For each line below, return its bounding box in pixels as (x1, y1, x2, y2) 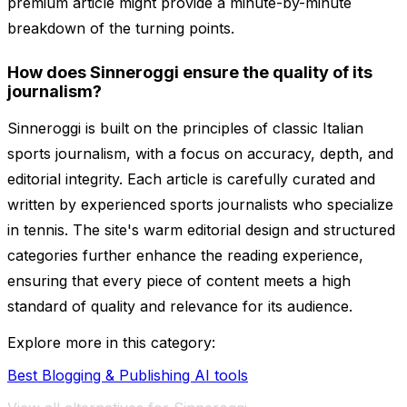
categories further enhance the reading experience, (7, 246, 363, 265)
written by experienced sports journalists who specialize (7, 195, 393, 214)
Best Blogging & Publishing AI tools (7, 366, 248, 385)
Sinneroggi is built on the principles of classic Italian (7, 119, 363, 138)
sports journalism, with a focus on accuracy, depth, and (7, 144, 393, 164)
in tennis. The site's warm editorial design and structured (7, 221, 395, 240)
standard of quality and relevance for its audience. (7, 297, 352, 316)
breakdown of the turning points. (7, 19, 234, 38)
